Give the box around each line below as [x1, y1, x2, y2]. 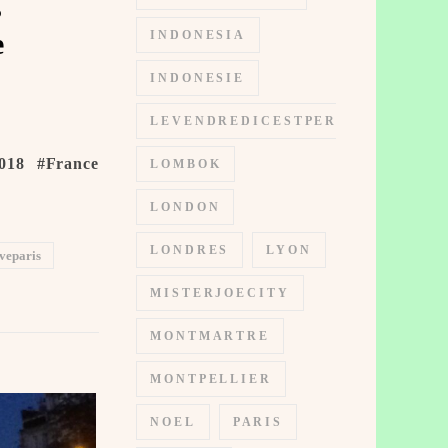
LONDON [150, 200, 221, 214]
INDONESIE [150, 71, 246, 85]
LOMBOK [150, 157, 222, 171]
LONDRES [150, 243, 230, 257]
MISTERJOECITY [150, 286, 290, 300]
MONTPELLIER [150, 372, 272, 386]
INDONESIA [150, 28, 247, 42]
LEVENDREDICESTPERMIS [150, 114, 370, 128]
